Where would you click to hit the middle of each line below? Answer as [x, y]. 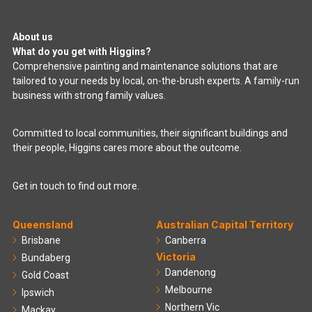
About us [33, 37]
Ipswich [38, 292]
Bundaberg [46, 257]
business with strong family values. [89, 95]
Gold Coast [45, 275]
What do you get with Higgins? [82, 51]
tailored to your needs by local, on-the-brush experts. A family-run [156, 80]
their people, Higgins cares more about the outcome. [127, 148]
